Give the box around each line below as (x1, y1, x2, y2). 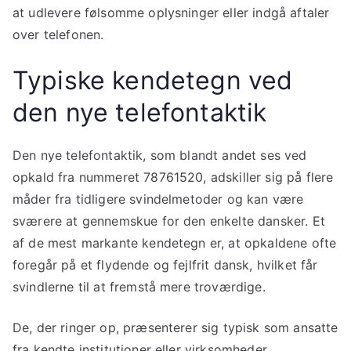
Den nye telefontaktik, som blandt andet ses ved (13, 147, 307, 164)
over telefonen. (13, 27, 104, 43)
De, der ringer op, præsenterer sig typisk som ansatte (13, 320, 338, 336)
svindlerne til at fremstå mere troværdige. (13, 279, 266, 295)
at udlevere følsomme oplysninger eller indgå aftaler (13, 5, 330, 21)
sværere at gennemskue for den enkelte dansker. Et (13, 213, 325, 230)
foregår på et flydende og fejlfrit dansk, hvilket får (13, 257, 318, 273)
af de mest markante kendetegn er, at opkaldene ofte (13, 235, 337, 251)
